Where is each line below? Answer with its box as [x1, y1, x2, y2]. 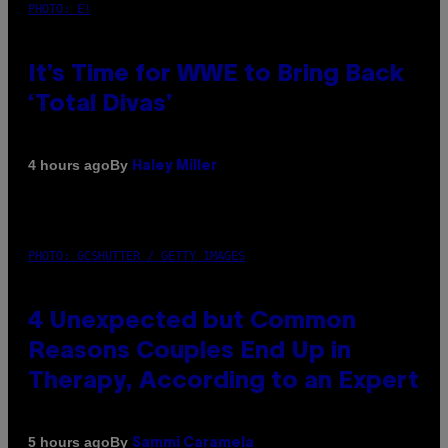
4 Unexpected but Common [28, 310, 356, 333]
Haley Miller [132, 159, 217, 173]
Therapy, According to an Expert [28, 370, 419, 393]
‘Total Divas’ [28, 93, 173, 116]
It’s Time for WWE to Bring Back [28, 63, 404, 86]
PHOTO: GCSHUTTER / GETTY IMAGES [28, 248, 245, 263]
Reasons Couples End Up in [28, 340, 351, 363]
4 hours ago [28, 157, 110, 174]
